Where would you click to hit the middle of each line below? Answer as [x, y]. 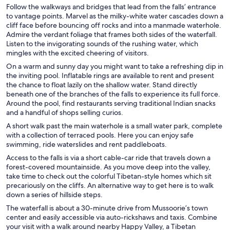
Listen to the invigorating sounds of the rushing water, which [102, 43]
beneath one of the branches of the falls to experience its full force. [113, 94]
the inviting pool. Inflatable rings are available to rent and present [110, 75]
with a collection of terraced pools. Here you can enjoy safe [100, 135]
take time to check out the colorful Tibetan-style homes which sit [109, 176]
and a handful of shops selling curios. [65, 112]
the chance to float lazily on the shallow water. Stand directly [102, 84]
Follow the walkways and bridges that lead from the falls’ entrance [111, 6]
